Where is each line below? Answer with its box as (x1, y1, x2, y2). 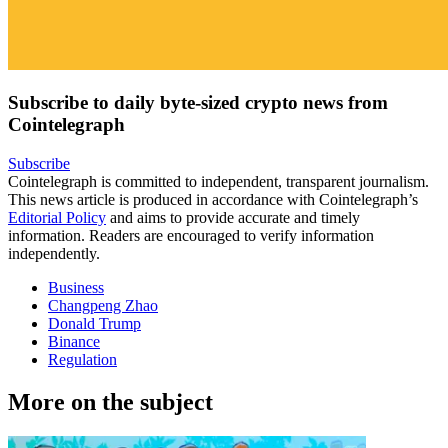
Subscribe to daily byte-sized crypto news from (8, 92, 388, 114)
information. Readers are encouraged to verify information (8, 227, 374, 245)
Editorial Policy (8, 209, 106, 227)
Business (48, 279, 104, 297)
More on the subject (8, 389, 213, 416)
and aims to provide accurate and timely (106, 209, 360, 227)
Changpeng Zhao (48, 297, 158, 315)
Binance (48, 333, 100, 351)
